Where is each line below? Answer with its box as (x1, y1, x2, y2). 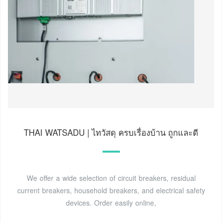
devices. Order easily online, (66, 197, 156, 208)
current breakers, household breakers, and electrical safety (17, 185, 205, 195)
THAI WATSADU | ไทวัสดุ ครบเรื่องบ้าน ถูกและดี (24, 126, 198, 138)
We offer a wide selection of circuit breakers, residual (26, 172, 196, 183)
